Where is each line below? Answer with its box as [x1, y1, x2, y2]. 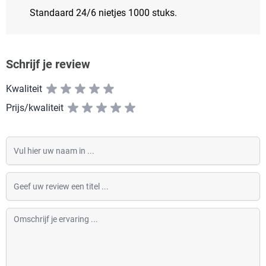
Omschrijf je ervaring [5, 201, 92, 213]
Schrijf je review [6, 57, 90, 71]
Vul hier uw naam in [5, 137, 88, 148]
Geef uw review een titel [5, 173, 104, 184]
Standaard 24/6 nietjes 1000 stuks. [30, 7, 177, 18]
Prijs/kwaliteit [6, 102, 64, 113]
